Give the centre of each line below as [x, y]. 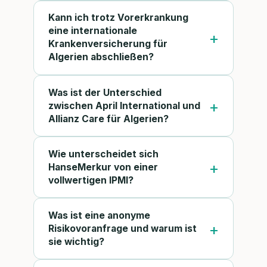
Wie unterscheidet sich [103, 154]
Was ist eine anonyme [99, 215]
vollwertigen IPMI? [91, 180]
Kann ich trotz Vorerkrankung [118, 18]
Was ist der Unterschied [105, 92]
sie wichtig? [76, 241]
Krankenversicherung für [108, 44]
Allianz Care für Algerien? [108, 119]
